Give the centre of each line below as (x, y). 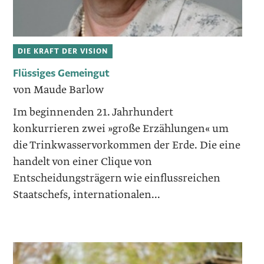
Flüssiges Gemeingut (62, 73)
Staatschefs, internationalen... (87, 194)
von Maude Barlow (59, 90)
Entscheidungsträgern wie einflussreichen (117, 178)
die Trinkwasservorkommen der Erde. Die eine (127, 145)
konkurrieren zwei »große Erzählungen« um (121, 128)
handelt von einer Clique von (83, 161)
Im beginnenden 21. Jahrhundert (93, 112)
